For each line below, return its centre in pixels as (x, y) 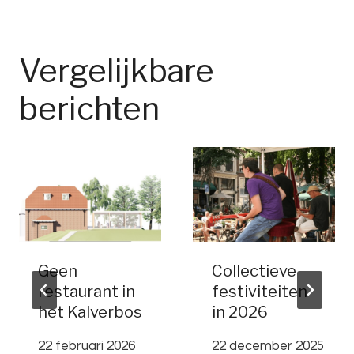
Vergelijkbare (117, 71)
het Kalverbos (90, 313)
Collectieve (254, 271)
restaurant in (87, 292)
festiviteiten (260, 292)
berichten (89, 109)
